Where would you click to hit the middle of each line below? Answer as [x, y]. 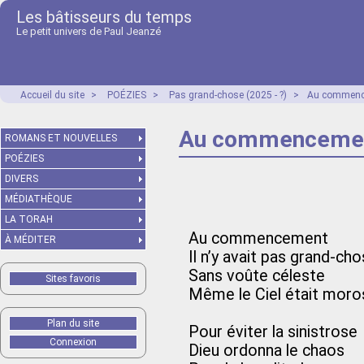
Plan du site [73, 323]
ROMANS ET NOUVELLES [61, 138]
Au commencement [258, 238]
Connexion [73, 342]
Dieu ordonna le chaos [266, 351]
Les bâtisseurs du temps [104, 17]
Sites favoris [73, 279]
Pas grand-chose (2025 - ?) [228, 95]
